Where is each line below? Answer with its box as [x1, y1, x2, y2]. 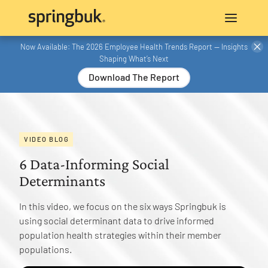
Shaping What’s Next [99, 54, 169, 63]
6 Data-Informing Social [19, 156, 169, 173]
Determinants [19, 172, 105, 190]
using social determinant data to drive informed [19, 215, 214, 227]
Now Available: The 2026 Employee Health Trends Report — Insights [20, 42, 248, 51]
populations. [19, 243, 72, 255]
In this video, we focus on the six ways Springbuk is [19, 200, 226, 212]
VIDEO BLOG [24, 135, 69, 144]
